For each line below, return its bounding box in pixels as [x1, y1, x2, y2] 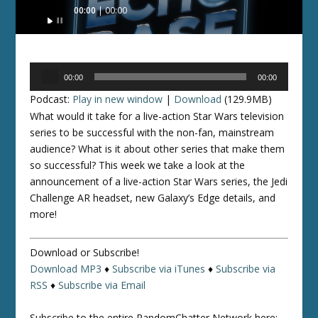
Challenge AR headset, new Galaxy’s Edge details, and [30, 191, 276, 204]
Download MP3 [30, 262, 102, 276]
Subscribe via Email [58, 278, 146, 292]
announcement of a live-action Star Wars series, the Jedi [30, 175, 288, 188]
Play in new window [72, 92, 163, 106]
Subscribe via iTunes [112, 262, 206, 276]
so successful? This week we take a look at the [30, 158, 246, 172]
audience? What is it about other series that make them [30, 142, 285, 155]
